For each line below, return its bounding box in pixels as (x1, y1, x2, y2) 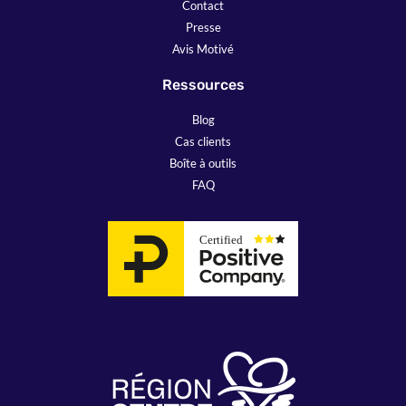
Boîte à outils (169, 155, 237, 170)
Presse (185, 19, 221, 34)
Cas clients (175, 133, 231, 149)
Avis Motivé (172, 41, 234, 56)
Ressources (161, 75, 245, 93)
